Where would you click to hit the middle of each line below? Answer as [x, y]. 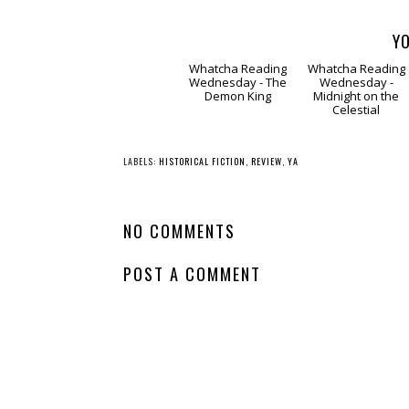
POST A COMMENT [192, 341]
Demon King [237, 165]
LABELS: [141, 230]
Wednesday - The [237, 151]
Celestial [357, 178]
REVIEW [267, 230]
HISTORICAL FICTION [202, 230]
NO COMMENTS [179, 299]
